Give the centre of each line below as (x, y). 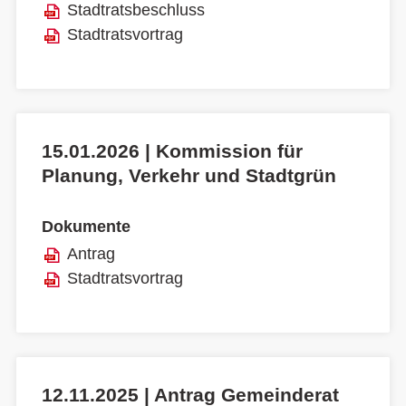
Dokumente (86, 227)
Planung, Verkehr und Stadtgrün (189, 175)
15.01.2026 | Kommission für (172, 150)
